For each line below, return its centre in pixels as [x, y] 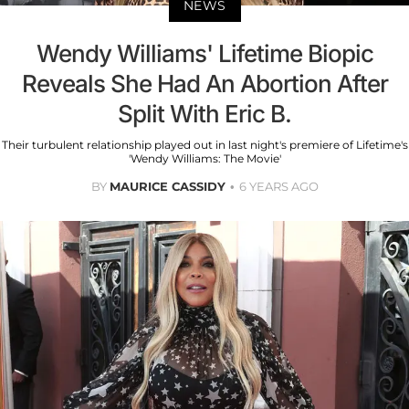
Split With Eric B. [204, 113]
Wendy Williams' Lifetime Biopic [204, 53]
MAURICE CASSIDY [167, 186]
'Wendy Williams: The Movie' [204, 158]
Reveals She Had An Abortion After [204, 83]
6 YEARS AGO [278, 186]
